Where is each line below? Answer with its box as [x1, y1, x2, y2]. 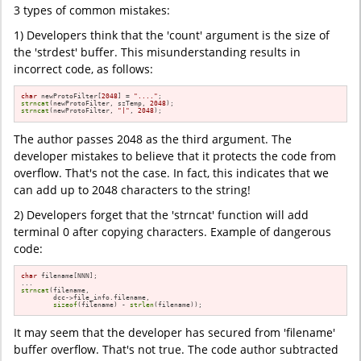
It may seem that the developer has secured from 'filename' [14, 325, 335, 341]
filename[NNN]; [37, 271, 98, 280]
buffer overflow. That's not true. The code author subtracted [14, 342, 338, 358]
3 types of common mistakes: [14, 2, 170, 18]
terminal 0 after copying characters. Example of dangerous [14, 223, 331, 239]
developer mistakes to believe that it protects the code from [14, 147, 336, 164]
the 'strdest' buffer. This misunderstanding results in [14, 44, 301, 60]
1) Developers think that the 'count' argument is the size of [14, 27, 330, 43]
